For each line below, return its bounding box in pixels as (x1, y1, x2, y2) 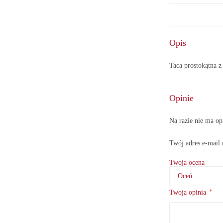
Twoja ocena (169, 159, 205, 167)
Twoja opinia (169, 189, 209, 197)
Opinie (169, 93, 194, 104)
